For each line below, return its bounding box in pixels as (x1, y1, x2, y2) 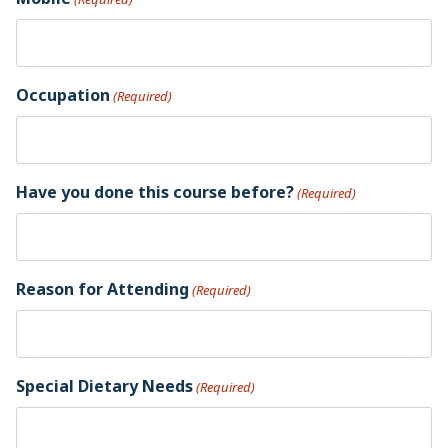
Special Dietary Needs (16, 375, 193, 397)
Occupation (16, 84, 110, 106)
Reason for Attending (16, 278, 189, 300)
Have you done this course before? (16, 181, 294, 203)
